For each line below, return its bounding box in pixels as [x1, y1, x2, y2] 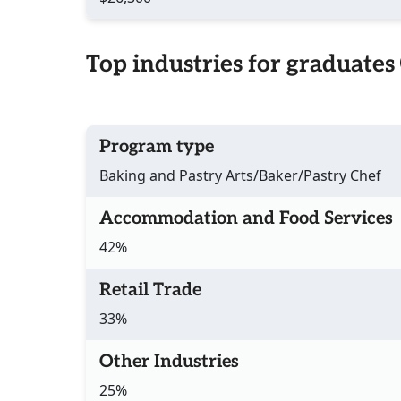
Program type [99, 136, 214, 158]
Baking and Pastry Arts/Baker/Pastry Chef [99, 166, 381, 186]
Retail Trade [99, 279, 201, 302]
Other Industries [99, 351, 239, 373]
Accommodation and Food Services [99, 208, 393, 230]
